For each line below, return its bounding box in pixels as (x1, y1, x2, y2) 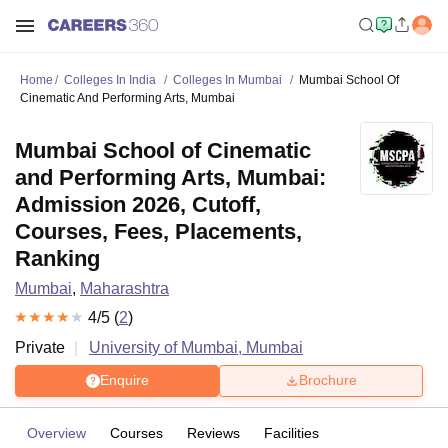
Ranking (15, 246, 100, 271)
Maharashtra (80, 280, 169, 297)
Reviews (187, 424, 240, 441)
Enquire (99, 372, 149, 389)
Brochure (299, 372, 357, 389)
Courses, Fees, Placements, (15, 219, 302, 244)
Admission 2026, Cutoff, (15, 192, 261, 217)
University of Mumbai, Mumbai (89, 338, 303, 356)
